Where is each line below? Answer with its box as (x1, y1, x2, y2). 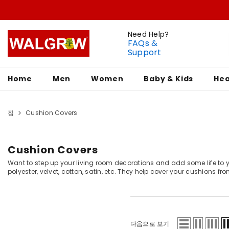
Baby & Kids (144, 74, 194, 84)
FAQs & (128, 37, 158, 49)
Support (128, 46, 162, 58)
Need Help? (128, 29, 169, 39)
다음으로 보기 (130, 219, 170, 228)
